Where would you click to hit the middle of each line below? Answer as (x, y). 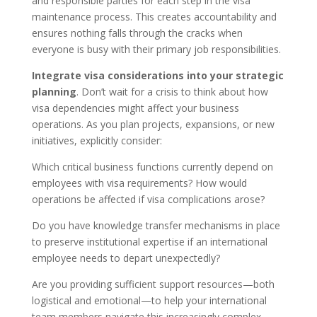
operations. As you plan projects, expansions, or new (153, 124)
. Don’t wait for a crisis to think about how (172, 91)
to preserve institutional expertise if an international (149, 241)
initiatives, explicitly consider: (97, 140)
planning (54, 91)
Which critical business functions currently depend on (152, 166)
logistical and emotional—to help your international (149, 300)
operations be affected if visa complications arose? (148, 199)
